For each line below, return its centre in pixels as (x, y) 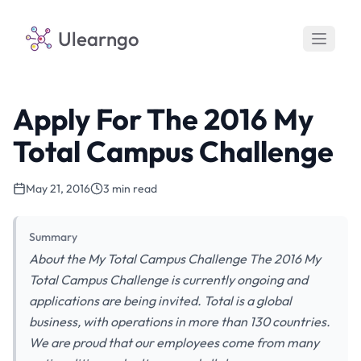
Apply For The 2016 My (163, 119)
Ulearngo (99, 39)
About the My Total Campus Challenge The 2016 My (175, 259)
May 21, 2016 (58, 189)
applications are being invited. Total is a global (160, 301)
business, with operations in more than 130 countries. (180, 322)
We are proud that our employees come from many (174, 342)
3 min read (130, 189)
